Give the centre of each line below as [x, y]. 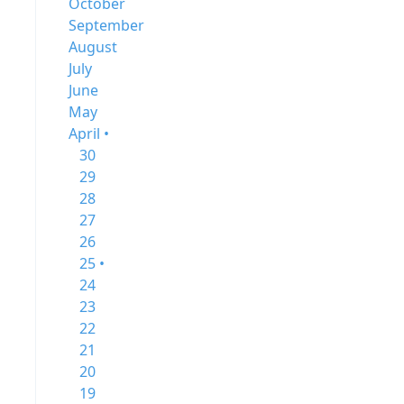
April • [89, 133]
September [106, 25]
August [93, 47]
